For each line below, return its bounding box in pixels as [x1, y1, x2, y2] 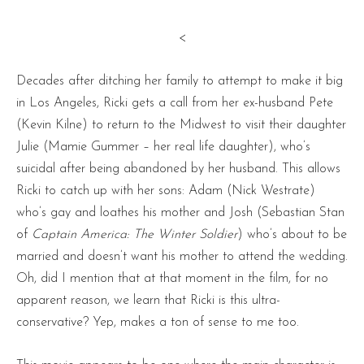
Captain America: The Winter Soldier [32, 227, 237, 241]
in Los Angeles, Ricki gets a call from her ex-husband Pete [16, 96, 333, 110]
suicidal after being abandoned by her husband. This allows [16, 162, 340, 175]
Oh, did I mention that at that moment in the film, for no [16, 271, 328, 285]
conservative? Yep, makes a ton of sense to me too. [16, 315, 299, 329]
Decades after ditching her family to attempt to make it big [16, 74, 343, 88]
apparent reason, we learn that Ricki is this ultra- [16, 293, 280, 307]
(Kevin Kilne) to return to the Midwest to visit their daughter [16, 118, 346, 132]
